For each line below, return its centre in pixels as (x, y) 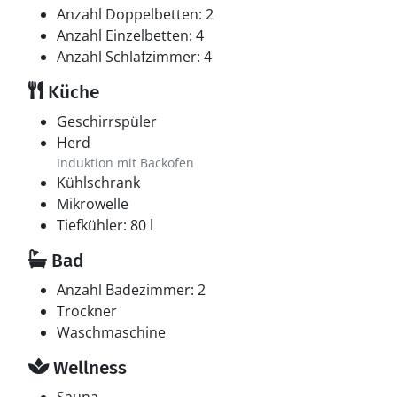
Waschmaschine (111, 332)
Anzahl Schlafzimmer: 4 (134, 57)
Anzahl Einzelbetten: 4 (130, 35)
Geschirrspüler (107, 121)
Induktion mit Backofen (125, 163)
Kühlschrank (98, 183)
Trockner (87, 311)
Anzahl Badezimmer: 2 (131, 290)
